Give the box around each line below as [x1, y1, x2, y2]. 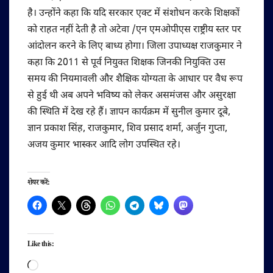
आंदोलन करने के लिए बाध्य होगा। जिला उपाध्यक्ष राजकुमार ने [27, 40, 242, 54]
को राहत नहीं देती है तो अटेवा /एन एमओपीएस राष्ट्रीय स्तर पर [27, 24, 241, 37]
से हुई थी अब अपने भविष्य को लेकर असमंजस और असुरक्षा [27, 90, 236, 103]
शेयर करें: [27, 178, 50, 190]
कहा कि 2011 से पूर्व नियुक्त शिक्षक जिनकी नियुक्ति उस [27, 57, 228, 70]
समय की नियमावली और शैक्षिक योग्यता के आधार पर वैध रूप [27, 73, 243, 87]
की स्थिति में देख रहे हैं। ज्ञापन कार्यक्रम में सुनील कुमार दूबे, [27, 106, 230, 119]
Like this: [27, 239, 54, 252]
